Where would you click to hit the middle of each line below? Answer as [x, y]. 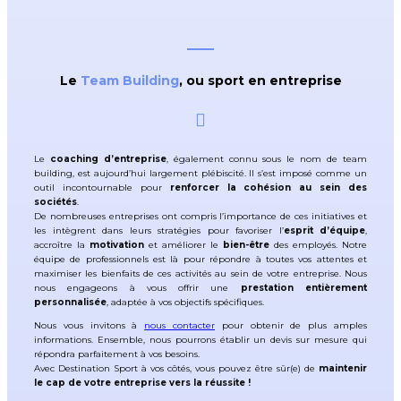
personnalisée [70, 302]
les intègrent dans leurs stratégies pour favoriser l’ [159, 230]
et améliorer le [181, 244]
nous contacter [180, 325]
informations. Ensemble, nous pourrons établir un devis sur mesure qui [200, 339]
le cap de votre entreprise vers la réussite [140, 382]
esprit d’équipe [324, 230]
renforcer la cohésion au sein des [268, 187]
